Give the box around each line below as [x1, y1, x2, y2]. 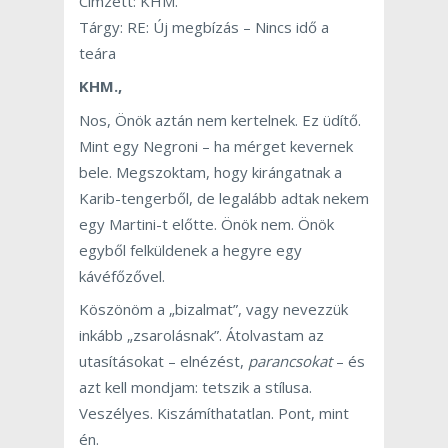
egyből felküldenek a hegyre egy [79, 239, 302, 260]
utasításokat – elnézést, [79, 351, 248, 372]
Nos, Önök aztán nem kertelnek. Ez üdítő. [79, 109, 361, 130]
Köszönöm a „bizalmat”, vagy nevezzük [79, 299, 348, 320]
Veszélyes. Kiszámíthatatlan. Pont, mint [79, 403, 349, 424]
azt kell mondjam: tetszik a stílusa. [79, 377, 312, 398]
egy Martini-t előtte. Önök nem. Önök [79, 213, 334, 234]
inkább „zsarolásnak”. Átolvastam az [79, 325, 324, 346]
